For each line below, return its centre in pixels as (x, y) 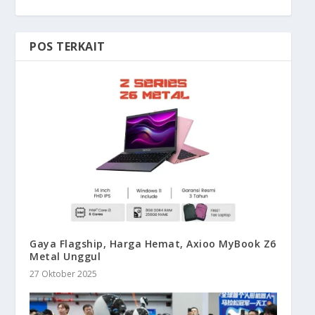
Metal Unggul (65, 257)
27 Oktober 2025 (64, 274)
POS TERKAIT (67, 47)
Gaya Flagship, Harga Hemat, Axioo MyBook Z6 (153, 244)
